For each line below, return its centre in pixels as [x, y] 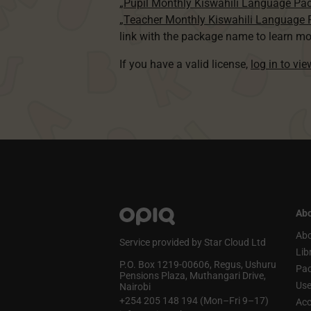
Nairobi [135, 287]
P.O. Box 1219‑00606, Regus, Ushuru [197, 265]
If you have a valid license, [185, 64]
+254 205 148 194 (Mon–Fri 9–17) [194, 301]
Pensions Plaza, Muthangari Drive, [192, 276]
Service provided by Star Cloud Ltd [192, 243]
